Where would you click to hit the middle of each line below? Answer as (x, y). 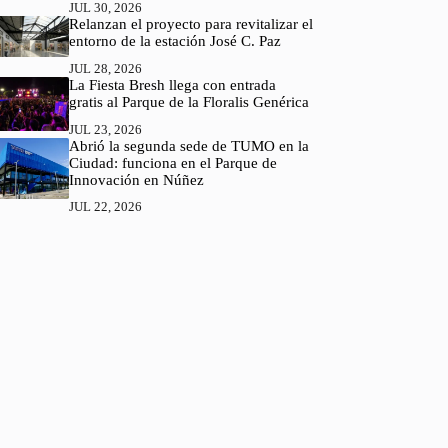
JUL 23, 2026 (105, 129)
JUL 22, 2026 (105, 207)
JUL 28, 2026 (105, 68)
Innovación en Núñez (136, 179)
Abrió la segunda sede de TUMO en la (188, 145)
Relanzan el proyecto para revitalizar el (190, 24)
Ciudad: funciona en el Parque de (172, 162)
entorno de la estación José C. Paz (174, 41)
